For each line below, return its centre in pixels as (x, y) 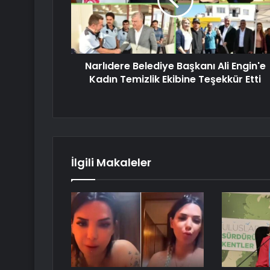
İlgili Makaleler (111, 163)
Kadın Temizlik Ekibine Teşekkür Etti (175, 80)
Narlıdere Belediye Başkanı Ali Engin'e (175, 66)
